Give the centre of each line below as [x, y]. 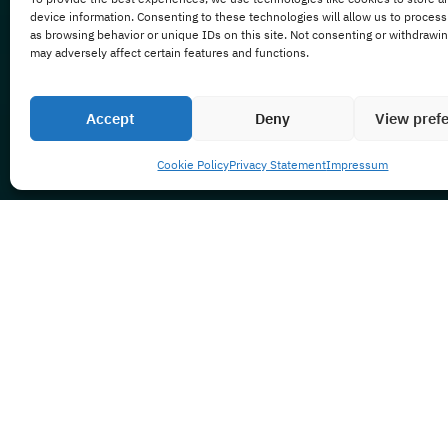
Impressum [357, 164]
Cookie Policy [193, 164]
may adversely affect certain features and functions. [169, 52]
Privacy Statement [278, 164]
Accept [111, 118]
